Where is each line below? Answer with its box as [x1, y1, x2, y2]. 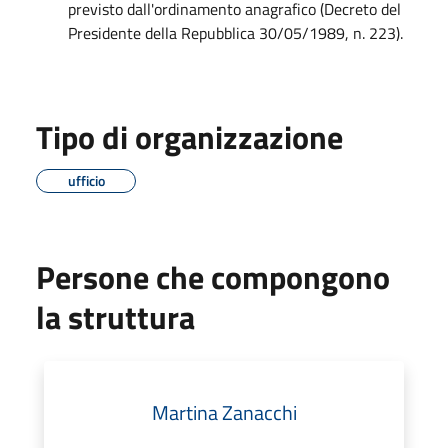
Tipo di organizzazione [36, 112, 343, 161]
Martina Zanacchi [151, 396, 297, 428]
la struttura [36, 292, 195, 341]
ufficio [67, 169, 105, 191]
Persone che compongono [36, 252, 390, 301]
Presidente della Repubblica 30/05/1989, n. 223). [68, 20, 403, 45]
